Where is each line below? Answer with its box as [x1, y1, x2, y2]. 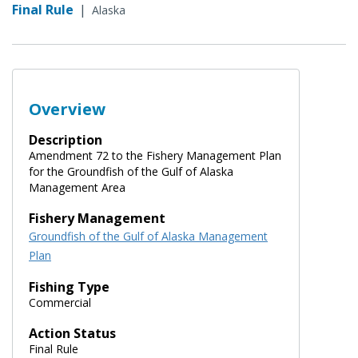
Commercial [29, 294, 91, 310]
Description [29, 130, 102, 149]
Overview [29, 97, 105, 120]
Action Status [29, 324, 116, 342]
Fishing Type [29, 277, 109, 296]
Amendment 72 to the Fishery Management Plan [29, 147, 281, 163]
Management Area [29, 179, 125, 195]
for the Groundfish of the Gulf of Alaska [29, 163, 233, 179]
